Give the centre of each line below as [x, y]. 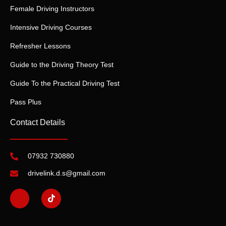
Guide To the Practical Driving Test [65, 83]
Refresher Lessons [40, 46]
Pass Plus [26, 102]
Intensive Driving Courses [51, 27]
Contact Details [38, 123]
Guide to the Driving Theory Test [62, 65]
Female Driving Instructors [52, 9]
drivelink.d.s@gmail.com [67, 173]
